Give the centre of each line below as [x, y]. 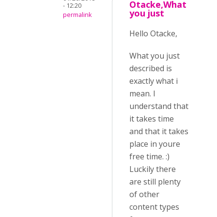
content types [154, 207]
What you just [155, 56]
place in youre [155, 144]
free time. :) [149, 156]
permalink [77, 15]
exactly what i [154, 81]
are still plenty [155, 182]
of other [144, 194]
